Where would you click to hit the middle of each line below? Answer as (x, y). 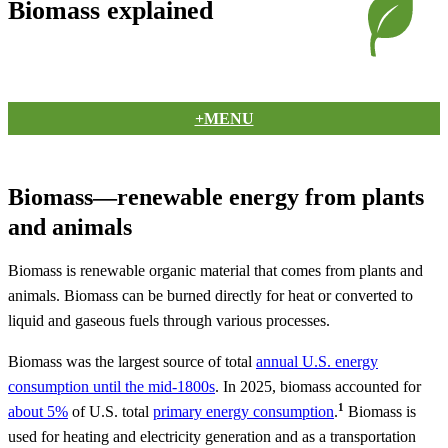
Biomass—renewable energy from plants (216, 196)
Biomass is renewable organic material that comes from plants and (215, 270)
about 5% (38, 411)
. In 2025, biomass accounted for (318, 386)
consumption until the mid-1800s (111, 386)
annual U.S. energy (317, 361)
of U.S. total (110, 411)
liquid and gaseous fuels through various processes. (169, 320)
